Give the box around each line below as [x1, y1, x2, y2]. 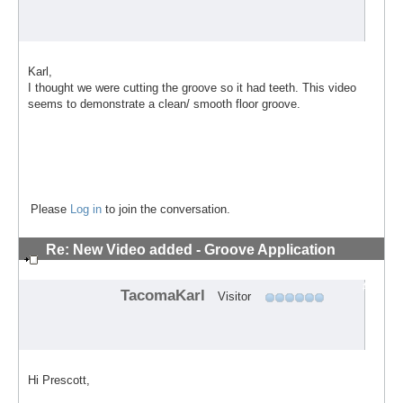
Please [31, 201, 70, 216]
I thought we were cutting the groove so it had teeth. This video [28, 80, 356, 94]
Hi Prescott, [28, 372, 90, 387]
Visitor [217, 289, 251, 303]
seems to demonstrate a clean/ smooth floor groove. [28, 96, 300, 111]
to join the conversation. [102, 201, 230, 216]
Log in [70, 201, 102, 216]
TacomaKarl [120, 285, 205, 304]
